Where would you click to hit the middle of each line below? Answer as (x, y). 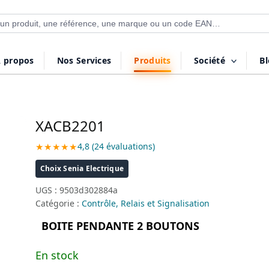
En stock (57, 255)
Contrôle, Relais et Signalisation (145, 203)
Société (209, 60)
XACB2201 (70, 126)
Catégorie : (58, 203)
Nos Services (84, 60)
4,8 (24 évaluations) (116, 146)
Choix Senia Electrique (82, 168)
